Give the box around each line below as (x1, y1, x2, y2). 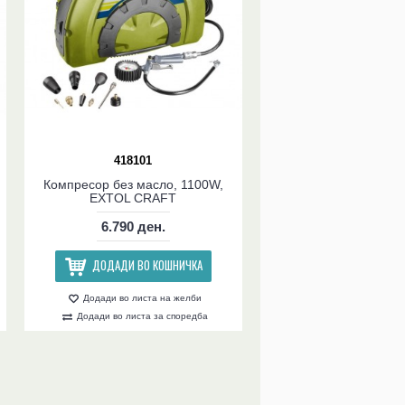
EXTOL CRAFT (89, 191, 177, 206)
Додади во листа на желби (83, 293, 202, 304)
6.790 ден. (100, 219, 165, 235)
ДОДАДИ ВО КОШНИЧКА (91, 256, 202, 275)
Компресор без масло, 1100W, (42, 177, 223, 193)
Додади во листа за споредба (77, 311, 209, 322)
